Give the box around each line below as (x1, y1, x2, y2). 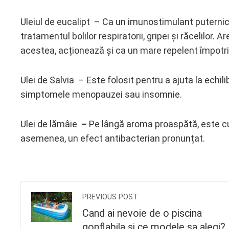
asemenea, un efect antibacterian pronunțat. (20, 133, 205, 144)
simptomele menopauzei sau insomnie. (20, 89, 182, 100)
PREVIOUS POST (82, 193, 138, 201)
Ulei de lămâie (20, 119, 77, 129)
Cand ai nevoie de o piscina (82, 208, 202, 219)
